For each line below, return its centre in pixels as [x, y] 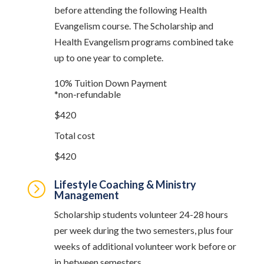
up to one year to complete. [108, 57]
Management [86, 195]
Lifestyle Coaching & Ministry [125, 184]
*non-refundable [87, 94]
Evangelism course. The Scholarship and [133, 26]
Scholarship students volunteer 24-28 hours [141, 214]
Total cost [74, 135]
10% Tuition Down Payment [110, 83]
